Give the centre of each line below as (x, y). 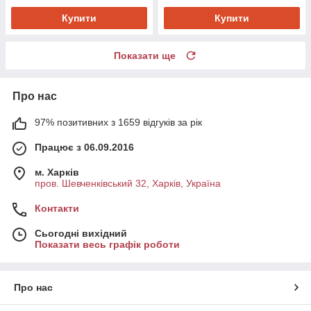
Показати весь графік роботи (107, 244)
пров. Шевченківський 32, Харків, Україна (128, 183)
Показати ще (145, 55)
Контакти (57, 208)
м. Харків (57, 172)
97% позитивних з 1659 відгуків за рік (118, 122)
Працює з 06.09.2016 (84, 147)
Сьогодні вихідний (81, 233)
